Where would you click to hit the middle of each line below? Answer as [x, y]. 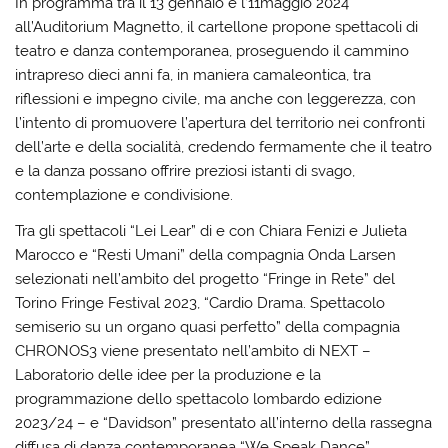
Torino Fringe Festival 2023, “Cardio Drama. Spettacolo [200, 302]
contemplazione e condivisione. [124, 195]
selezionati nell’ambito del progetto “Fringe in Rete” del [205, 278]
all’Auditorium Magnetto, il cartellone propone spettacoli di [217, 27]
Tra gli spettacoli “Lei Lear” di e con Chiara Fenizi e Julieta [211, 230]
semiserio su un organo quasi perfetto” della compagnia [208, 326]
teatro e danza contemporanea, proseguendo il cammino [212, 51]
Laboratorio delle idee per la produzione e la [168, 374]
